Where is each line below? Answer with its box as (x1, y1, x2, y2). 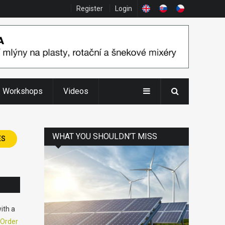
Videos (63, 86, 88, 96)
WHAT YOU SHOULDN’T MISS (52, 131, 157, 141)
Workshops (3, 86, 43, 96)
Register (76, 5, 103, 13)
